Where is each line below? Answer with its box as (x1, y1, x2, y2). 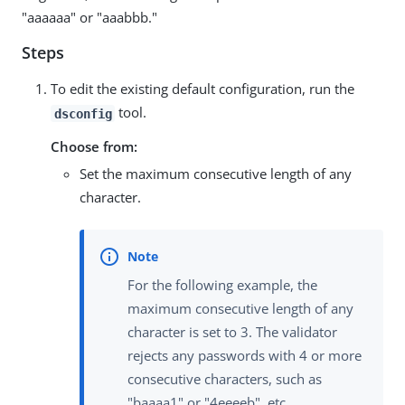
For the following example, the (127, 275, 317, 294)
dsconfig (53, 106, 112, 121)
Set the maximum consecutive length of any (80, 165, 352, 184)
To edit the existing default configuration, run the (51, 80, 354, 99)
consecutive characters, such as (127, 369, 322, 388)
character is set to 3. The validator (127, 322, 337, 341)
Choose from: (51, 137, 137, 156)
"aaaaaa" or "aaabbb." (22, 8, 157, 27)
